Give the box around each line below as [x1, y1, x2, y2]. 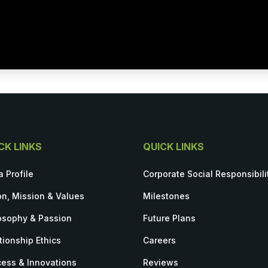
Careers [143, 235, 176, 246]
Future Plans [143, 213, 196, 224]
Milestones [143, 191, 190, 202]
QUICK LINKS [143, 141, 204, 153]
